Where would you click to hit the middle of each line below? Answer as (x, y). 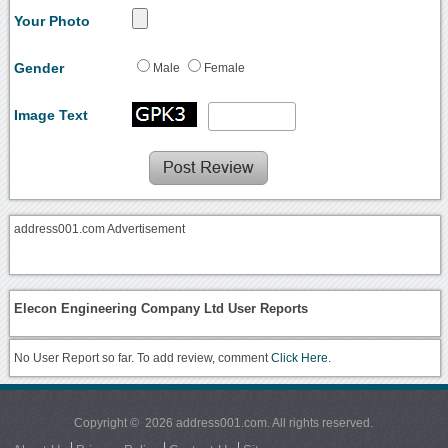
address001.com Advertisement (100, 228)
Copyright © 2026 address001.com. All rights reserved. (224, 422)
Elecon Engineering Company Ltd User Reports (161, 309)
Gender (39, 67)
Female (225, 67)
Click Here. (301, 357)
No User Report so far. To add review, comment (143, 357)
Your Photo (52, 20)
